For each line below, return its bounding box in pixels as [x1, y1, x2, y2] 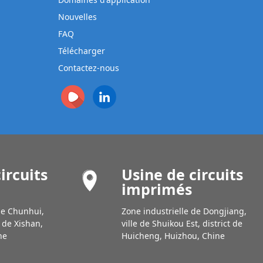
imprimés [122, 178, 193, 199]
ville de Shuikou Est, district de [122, 217, 243, 229]
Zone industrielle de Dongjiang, [122, 205, 247, 217]
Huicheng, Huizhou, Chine [122, 230, 225, 241]
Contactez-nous [58, 62, 119, 73]
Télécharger [58, 45, 105, 56]
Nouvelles [58, 11, 97, 22]
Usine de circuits [122, 164, 244, 184]
